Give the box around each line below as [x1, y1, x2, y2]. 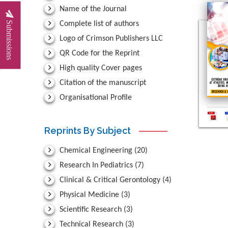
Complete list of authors [58, 20, 139, 28]
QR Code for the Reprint [58, 49, 139, 58]
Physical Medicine [58, 191, 121, 199]
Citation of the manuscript [58, 79, 146, 88]
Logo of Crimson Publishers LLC [58, 35, 163, 43]
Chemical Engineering [58, 147, 134, 155]
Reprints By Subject [44, 125, 131, 136]
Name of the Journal [58, 5, 127, 14]
